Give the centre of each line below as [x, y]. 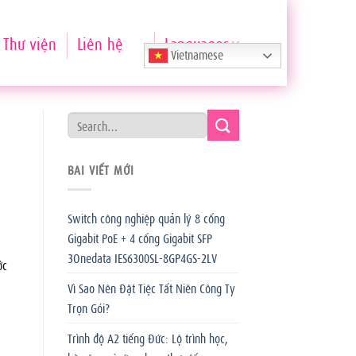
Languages [196, 43]
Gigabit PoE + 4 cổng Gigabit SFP [139, 237]
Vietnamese [195, 54]
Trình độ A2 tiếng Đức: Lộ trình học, [147, 337]
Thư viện [29, 43]
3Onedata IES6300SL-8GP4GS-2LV [142, 257]
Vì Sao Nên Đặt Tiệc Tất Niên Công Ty [151, 287]
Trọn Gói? [88, 307]
